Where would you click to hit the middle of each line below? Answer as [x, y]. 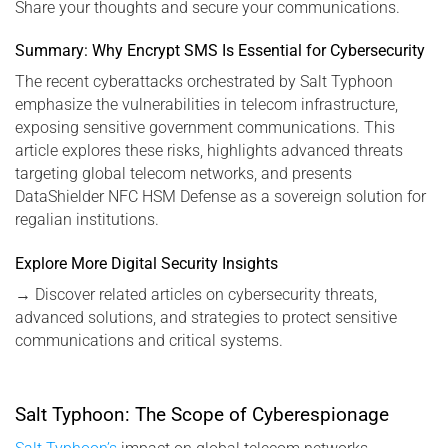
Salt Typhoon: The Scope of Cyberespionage [202, 414]
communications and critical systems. [149, 341]
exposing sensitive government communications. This [205, 128]
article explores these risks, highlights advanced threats [209, 151]
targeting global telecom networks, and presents [183, 174]
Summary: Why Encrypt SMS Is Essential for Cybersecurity [220, 51]
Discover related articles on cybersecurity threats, [204, 295]
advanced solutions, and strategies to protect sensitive [206, 318]
